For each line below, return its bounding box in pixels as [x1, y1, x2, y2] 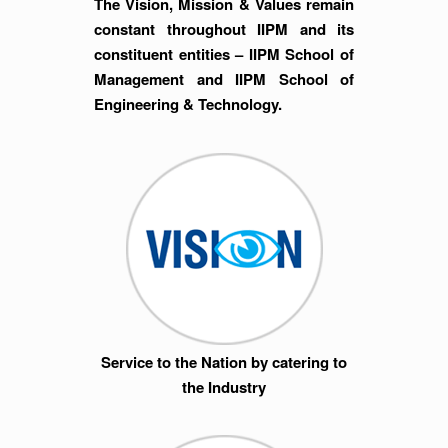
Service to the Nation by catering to [101, 351, 347, 374]
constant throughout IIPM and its [94, 18, 354, 41]
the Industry [182, 376, 266, 399]
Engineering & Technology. [94, 93, 282, 116]
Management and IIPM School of [94, 68, 354, 91]
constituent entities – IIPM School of [94, 43, 354, 66]
